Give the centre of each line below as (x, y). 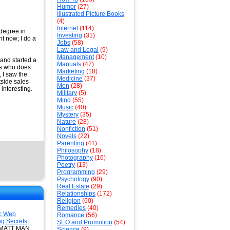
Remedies (71, 208)
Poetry (66, 165)
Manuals (69, 64)
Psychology (73, 179)
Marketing (71, 71)
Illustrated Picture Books (91, 14)
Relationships (76, 194)
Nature (66, 122)
